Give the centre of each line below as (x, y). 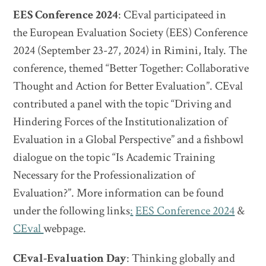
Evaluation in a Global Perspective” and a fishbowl (129, 140)
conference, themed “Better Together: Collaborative (131, 68)
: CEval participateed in (172, 15)
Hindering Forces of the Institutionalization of (121, 122)
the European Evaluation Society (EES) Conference (131, 33)
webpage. (65, 229)
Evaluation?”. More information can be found (119, 193)
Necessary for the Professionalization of (104, 175)
